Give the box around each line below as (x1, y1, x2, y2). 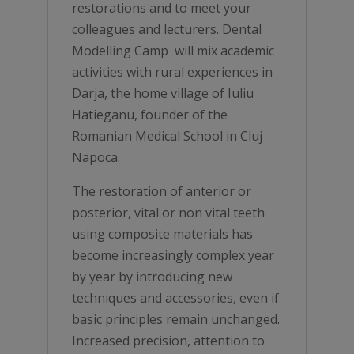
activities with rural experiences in (71, 63, 273, 81)
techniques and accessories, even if (71, 289, 279, 307)
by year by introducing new (71, 268, 232, 285)
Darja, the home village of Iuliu (71, 85, 254, 102)
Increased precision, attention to (71, 332, 265, 349)
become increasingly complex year (71, 247, 274, 264)
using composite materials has (71, 225, 253, 243)
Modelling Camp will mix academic (71, 42, 274, 59)
